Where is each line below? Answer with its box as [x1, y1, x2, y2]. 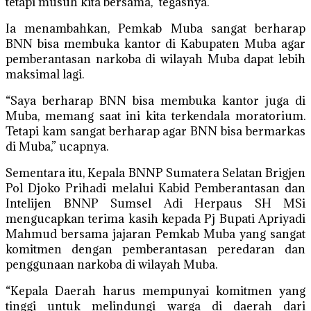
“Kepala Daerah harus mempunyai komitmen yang [6, 283, 305, 299]
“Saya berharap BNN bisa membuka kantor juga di [6, 93, 305, 108]
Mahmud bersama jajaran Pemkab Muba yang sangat [6, 226, 305, 242]
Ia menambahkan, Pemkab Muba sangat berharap [6, 21, 305, 36]
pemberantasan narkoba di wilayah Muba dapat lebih [6, 51, 305, 67]
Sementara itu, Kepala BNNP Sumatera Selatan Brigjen [6, 165, 305, 180]
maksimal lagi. [6, 67, 84, 82]
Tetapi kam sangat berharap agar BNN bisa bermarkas [6, 124, 305, 139]
